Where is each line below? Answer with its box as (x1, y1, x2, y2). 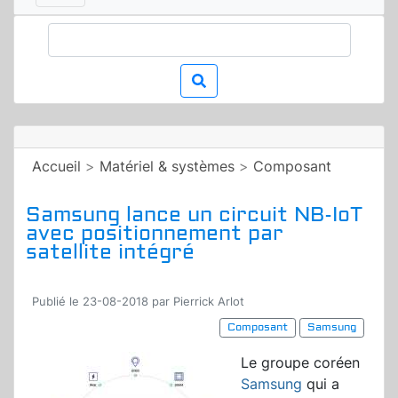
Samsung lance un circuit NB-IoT (26, 202, 362, 228)
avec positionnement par (26, 220, 283, 247)
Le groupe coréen (241, 354, 360, 372)
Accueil (32, 157, 81, 176)
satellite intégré (26, 239, 195, 266)
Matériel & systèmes (99, 157, 235, 176)
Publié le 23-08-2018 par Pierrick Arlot (32, 295, 244, 309)
